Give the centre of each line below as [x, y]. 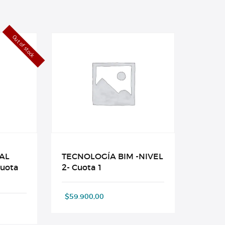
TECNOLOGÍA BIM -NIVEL [112, 156]
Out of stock [24, 46]
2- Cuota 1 [82, 167]
